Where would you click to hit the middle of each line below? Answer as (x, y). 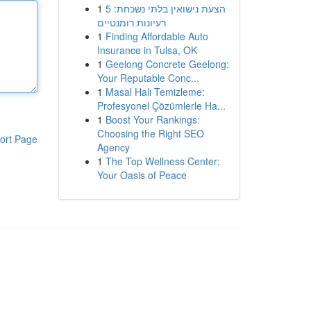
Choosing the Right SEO (150, 133)
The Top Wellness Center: (162, 161)
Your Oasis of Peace (142, 175)
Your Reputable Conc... (148, 78)
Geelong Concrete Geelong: (167, 64)
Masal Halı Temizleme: (155, 92)
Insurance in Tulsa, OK (147, 50)
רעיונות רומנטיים (131, 22)
